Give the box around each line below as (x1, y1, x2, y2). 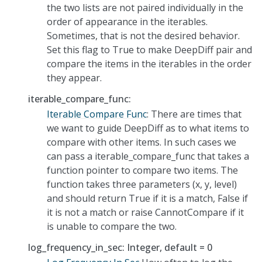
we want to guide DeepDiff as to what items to (47, 121, 249, 135)
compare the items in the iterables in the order (47, 57, 251, 70)
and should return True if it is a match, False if (47, 191, 248, 205)
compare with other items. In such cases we (47, 135, 236, 149)
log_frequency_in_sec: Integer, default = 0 (28, 240, 212, 254)
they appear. (47, 71, 102, 84)
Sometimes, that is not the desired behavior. (47, 29, 240, 42)
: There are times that (147, 107, 242, 120)
